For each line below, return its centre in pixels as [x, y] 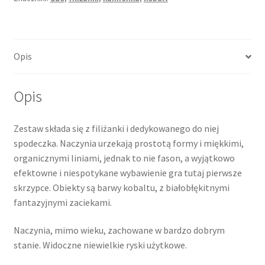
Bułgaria [30, 29]
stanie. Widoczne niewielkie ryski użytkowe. [100, 245]
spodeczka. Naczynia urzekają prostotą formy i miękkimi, [128, 143]
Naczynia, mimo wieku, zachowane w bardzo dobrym [119, 230]
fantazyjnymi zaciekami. [62, 202]
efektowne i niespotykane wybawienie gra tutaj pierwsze [127, 172]
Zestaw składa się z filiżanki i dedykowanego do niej [116, 128]
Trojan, [27, 14]
